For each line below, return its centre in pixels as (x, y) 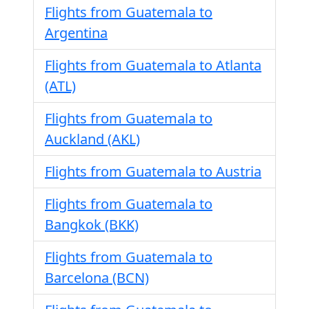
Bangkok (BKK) (92, 225)
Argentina (76, 33)
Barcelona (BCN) (97, 278)
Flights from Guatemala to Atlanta (153, 65)
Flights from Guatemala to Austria (153, 171)
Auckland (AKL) (92, 139)
